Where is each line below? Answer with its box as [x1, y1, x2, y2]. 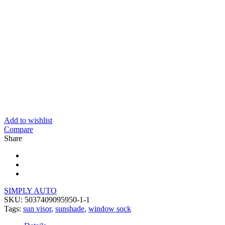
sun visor [23, 204, 51, 213]
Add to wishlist [4, 116, 52, 125]
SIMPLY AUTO [4, 186, 57, 195]
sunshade [55, 204, 84, 213]
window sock [88, 204, 131, 213]
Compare [4, 125, 33, 134]
